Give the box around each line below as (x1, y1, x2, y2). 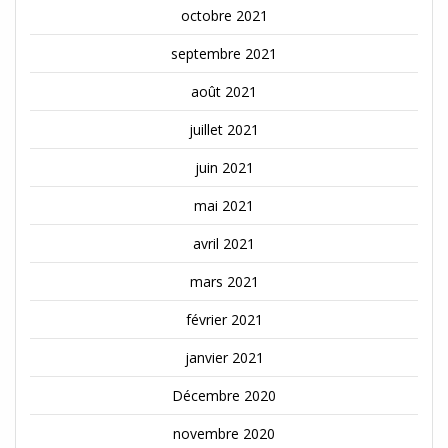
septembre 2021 (171, 43, 277, 63)
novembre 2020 (173, 423, 275, 443)
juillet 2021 (189, 119, 259, 139)
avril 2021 (193, 233, 255, 253)
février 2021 (185, 309, 263, 329)
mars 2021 (189, 271, 259, 291)
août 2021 (191, 81, 257, 101)
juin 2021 (194, 157, 254, 177)
